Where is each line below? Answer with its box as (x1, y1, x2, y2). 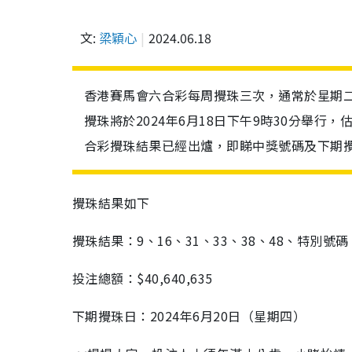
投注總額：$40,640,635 (72, 269, 213, 288)
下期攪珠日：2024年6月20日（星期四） (72, 306, 306, 325)
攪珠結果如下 (72, 193, 150, 212)
